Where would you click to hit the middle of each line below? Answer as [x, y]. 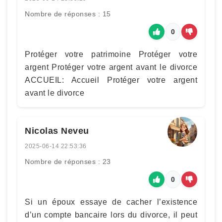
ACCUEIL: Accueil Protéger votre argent [111, 80]
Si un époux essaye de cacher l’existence [111, 202]
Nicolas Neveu [57, 131]
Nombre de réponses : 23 [68, 162]
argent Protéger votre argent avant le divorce [111, 67]
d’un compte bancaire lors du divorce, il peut [111, 215]
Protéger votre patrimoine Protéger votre [111, 54]
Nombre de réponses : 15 [68, 14]
